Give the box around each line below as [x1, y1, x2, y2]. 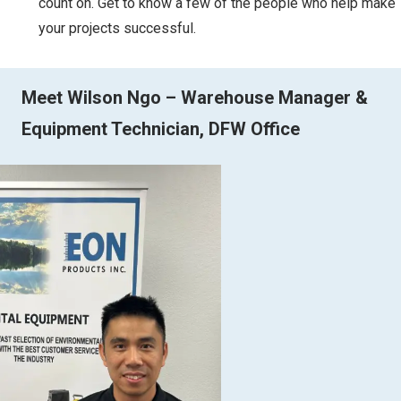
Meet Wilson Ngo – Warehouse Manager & [21, 86, 368, 108]
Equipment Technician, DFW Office [21, 117, 300, 140]
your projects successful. [38, 19, 196, 37]
